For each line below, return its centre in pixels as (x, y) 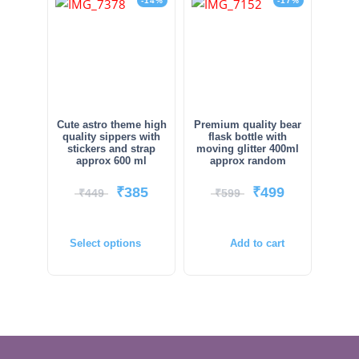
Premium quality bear (248, 125)
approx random (248, 161)
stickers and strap (111, 149)
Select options (105, 244)
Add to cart (257, 244)
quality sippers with (111, 137)
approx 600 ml (111, 161)
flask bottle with (248, 137)
